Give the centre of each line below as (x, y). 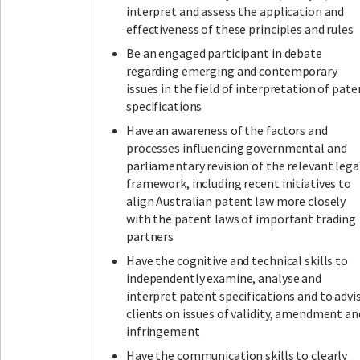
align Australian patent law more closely (236, 201)
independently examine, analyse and (224, 278)
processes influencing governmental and (237, 148)
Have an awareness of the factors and (227, 131)
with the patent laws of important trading (241, 219)
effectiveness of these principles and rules (240, 29)
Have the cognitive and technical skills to (237, 261)
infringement (163, 331)
